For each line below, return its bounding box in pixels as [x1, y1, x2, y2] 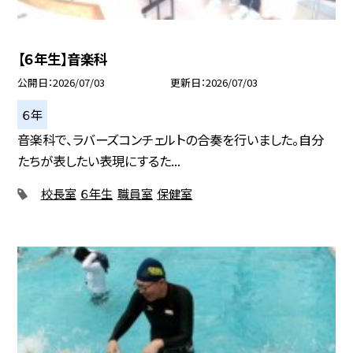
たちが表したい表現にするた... [17, 150, 181, 170]
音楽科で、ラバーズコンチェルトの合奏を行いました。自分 [17, 129, 325, 149]
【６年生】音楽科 [17, 48, 108, 69]
